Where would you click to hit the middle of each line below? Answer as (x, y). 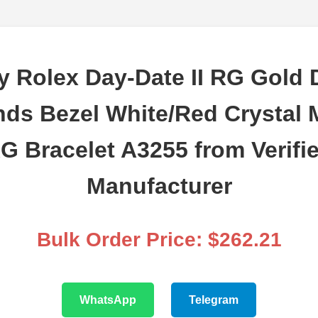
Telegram (214, 300)
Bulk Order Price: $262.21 (159, 240)
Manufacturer (159, 186)
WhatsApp (108, 300)
